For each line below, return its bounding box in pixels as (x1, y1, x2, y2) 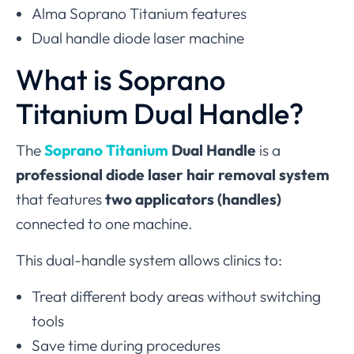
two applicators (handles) (105, 189, 281, 209)
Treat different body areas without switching (32, 286, 321, 306)
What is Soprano (16, 61, 225, 97)
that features (16, 189, 105, 209)
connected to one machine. (16, 213, 193, 233)
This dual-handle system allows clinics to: (16, 250, 282, 269)
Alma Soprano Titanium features (32, 3, 247, 23)
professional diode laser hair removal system (16, 164, 330, 184)
